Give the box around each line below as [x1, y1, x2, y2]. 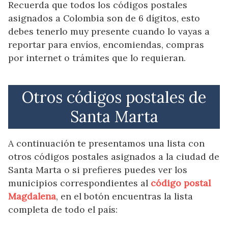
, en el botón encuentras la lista [56, 190, 193, 203]
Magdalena [8, 190, 56, 203]
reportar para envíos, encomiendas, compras [8, 38, 204, 50]
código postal [151, 177, 211, 189]
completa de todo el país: [8, 204, 118, 216]
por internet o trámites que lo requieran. [8, 51, 186, 64]
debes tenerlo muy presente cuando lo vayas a [8, 25, 210, 37]
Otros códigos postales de [22, 87, 206, 107]
